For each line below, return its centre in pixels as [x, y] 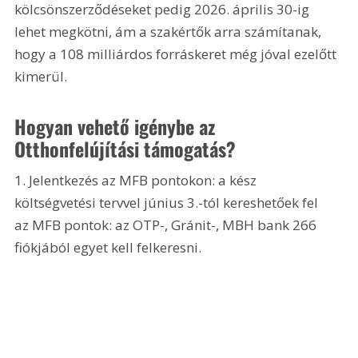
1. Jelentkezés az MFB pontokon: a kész [137, 180]
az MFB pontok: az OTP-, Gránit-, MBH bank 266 [167, 225]
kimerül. [41, 77]
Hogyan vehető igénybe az [117, 126]
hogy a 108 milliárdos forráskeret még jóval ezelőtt [177, 54]
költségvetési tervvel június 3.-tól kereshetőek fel [168, 202]
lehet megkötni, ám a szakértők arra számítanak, [170, 32]
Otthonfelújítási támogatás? [125, 148]
